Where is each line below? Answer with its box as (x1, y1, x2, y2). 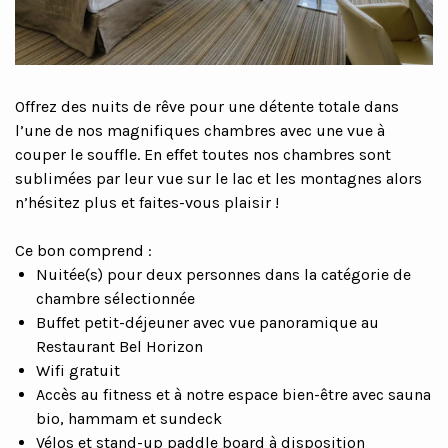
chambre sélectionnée (35, 289, 195, 309)
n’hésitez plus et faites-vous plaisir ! (15, 193, 279, 213)
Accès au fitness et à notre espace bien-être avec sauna (35, 385, 431, 405)
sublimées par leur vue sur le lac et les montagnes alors (15, 169, 422, 189)
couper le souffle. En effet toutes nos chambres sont (15, 145, 391, 165)
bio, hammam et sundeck (35, 409, 222, 429)
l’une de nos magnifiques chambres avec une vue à (15, 121, 385, 141)
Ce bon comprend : (15, 241, 152, 261)
